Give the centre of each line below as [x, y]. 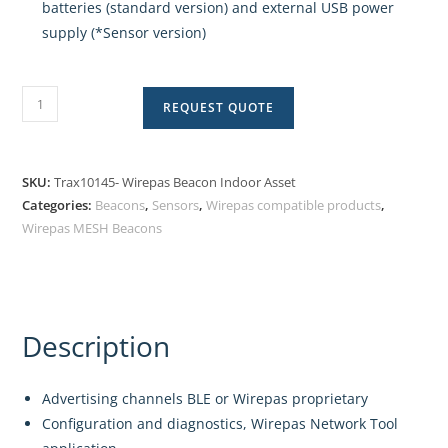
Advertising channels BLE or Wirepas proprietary [205, 398]
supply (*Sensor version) [124, 32]
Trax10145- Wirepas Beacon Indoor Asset [175, 182]
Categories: [59, 205]
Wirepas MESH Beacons [92, 228]
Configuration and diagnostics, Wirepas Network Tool [220, 423]
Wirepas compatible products [294, 205]
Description [96, 346]
